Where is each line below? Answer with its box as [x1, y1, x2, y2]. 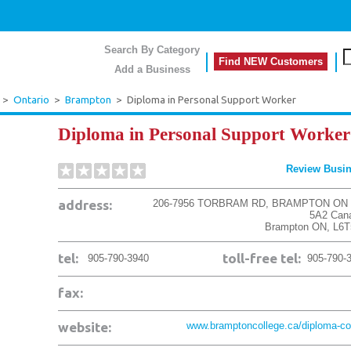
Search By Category [104, 44, 200, 56]
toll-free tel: [223, 251, 301, 266]
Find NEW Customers [219, 56, 323, 67]
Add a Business [114, 63, 190, 75]
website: [58, 320, 111, 335]
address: [58, 197, 112, 212]
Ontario [13, 94, 49, 106]
